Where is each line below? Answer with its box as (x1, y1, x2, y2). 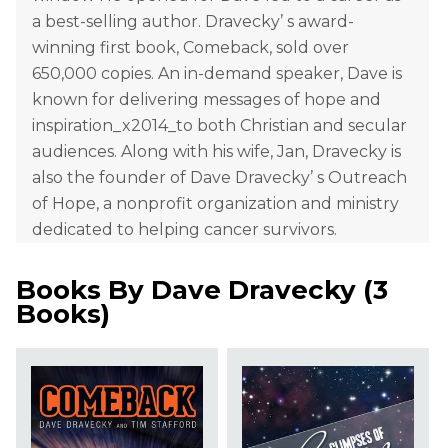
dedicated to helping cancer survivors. (32, 220, 337, 240)
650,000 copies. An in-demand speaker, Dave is (32, 64, 402, 84)
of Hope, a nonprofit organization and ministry (32, 194, 399, 214)
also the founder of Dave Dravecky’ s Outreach (32, 168, 407, 188)
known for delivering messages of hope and (32, 90, 381, 110)
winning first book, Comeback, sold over (32, 38, 349, 58)
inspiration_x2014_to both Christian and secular (32, 116, 407, 136)
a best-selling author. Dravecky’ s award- (32, 12, 354, 32)
